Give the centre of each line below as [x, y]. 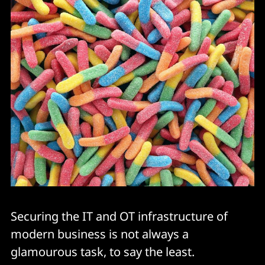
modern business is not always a [100, 234]
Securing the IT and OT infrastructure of [119, 216]
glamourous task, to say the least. [103, 252]
